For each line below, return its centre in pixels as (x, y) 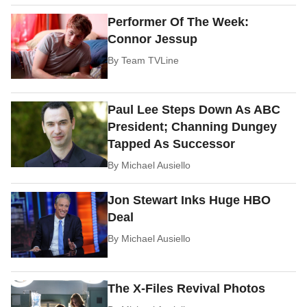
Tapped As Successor (172, 144)
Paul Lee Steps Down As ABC (194, 110)
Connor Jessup (153, 39)
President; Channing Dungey (193, 127)
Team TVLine (150, 60)
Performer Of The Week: (179, 22)
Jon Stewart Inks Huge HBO (189, 200)
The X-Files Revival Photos (187, 289)
